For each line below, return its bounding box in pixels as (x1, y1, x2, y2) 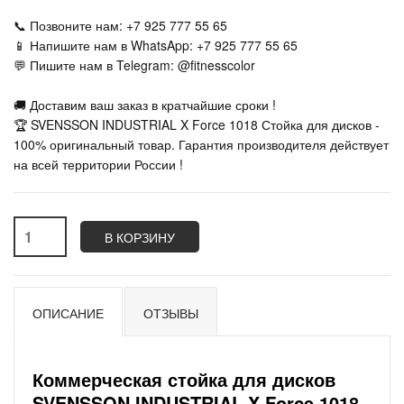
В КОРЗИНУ (105, 228, 175, 246)
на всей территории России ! (14, 155, 183, 173)
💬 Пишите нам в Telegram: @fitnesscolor (14, 56, 255, 74)
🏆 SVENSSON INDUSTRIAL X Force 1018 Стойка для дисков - (14, 115, 380, 133)
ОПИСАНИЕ (32, 304, 104, 322)
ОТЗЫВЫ (143, 304, 198, 322)
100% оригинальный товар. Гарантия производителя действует (14, 135, 389, 153)
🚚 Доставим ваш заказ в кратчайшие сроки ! (14, 96, 276, 114)
